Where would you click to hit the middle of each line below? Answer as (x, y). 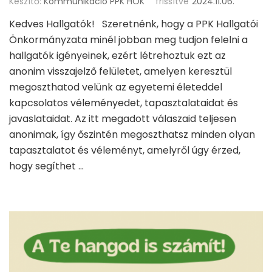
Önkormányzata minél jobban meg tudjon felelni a (128, 39)
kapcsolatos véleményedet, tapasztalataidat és (124, 103)
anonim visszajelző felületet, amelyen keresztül (121, 71)
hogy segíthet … (46, 166)
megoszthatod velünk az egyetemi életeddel (116, 87)
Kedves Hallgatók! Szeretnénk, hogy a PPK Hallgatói (134, 24)
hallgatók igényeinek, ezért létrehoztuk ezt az (117, 55)
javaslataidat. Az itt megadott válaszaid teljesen (123, 118)
